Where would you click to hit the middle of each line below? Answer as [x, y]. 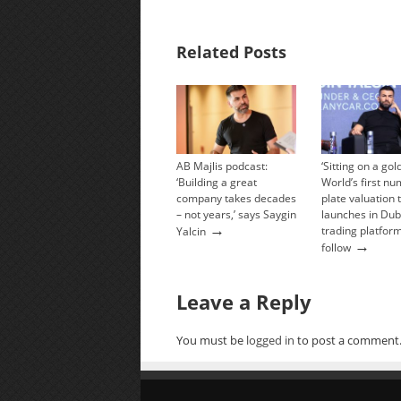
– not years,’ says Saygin [236, 214]
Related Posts [231, 52]
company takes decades [236, 198]
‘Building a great [217, 182]
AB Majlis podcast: [222, 166]
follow [336, 247]
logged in [270, 340]
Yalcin [191, 231]
